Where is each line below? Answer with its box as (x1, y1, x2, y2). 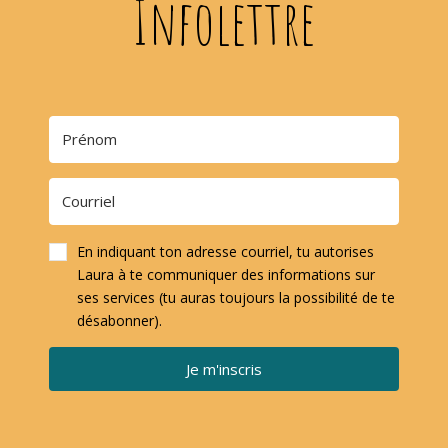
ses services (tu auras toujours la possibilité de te (76, 287, 395, 307)
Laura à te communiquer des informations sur (76, 264, 375, 284)
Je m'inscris (185, 358, 262, 379)
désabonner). (76, 310, 162, 330)
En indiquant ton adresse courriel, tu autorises (76, 241, 374, 261)
